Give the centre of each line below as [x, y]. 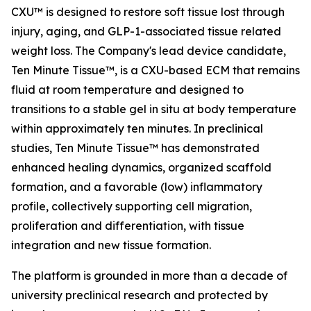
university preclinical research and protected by [140, 295]
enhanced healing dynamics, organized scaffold [141, 167]
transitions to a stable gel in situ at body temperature [154, 109]
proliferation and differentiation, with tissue [128, 226]
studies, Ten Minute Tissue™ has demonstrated [135, 148]
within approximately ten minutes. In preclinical [137, 128]
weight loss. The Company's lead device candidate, [149, 51]
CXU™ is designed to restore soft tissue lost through [148, 12]
